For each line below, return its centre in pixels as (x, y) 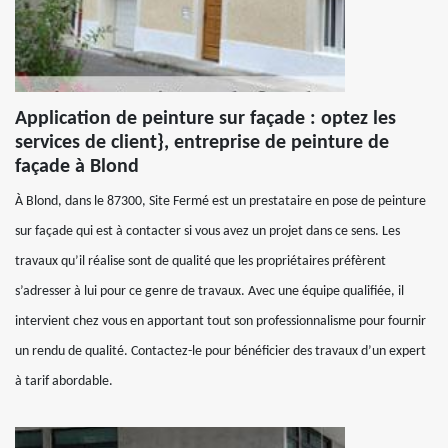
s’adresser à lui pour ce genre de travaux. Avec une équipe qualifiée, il (209, 291)
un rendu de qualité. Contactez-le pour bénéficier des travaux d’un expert (220, 351)
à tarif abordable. (64, 381)
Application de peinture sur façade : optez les (205, 118)
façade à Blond (77, 166)
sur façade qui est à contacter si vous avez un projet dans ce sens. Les (207, 231)
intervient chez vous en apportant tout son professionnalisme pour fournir (220, 321)
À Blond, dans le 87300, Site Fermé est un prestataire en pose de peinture (220, 201)
